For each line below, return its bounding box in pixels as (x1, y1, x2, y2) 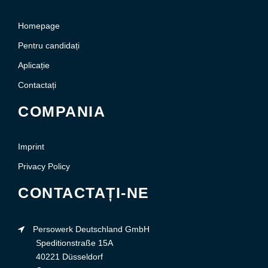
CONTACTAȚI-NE (18, 184, 150, 202)
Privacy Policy (18, 162, 70, 172)
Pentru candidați (18, 41, 80, 51)
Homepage (18, 21, 60, 31)
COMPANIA (18, 103, 105, 120)
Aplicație (18, 60, 50, 71)
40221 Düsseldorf (36, 252, 103, 262)
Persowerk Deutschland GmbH (31, 224, 150, 234)
